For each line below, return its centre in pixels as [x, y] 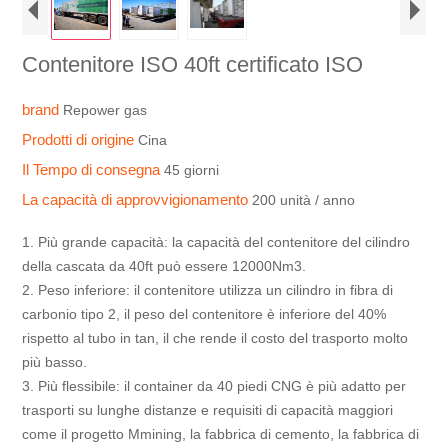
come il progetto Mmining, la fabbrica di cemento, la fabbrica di [221, 433]
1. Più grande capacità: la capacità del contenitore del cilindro [216, 241]
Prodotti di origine [80, 139]
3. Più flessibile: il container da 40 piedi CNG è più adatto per [214, 385]
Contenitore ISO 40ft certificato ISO [193, 64]
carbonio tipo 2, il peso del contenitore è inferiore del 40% [204, 313]
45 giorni [192, 169]
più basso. [55, 361]
